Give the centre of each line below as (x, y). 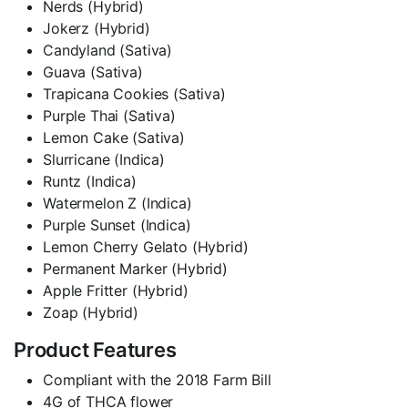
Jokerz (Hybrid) (97, 29)
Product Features (95, 350)
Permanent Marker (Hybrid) (135, 269)
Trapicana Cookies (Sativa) (134, 94)
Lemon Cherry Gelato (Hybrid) (146, 247)
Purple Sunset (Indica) (117, 225)
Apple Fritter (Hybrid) (116, 291)
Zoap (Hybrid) (91, 313)
